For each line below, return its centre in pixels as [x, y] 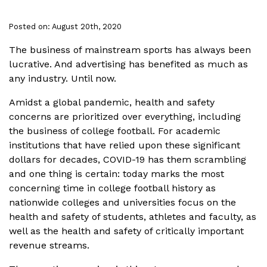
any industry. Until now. [63, 78]
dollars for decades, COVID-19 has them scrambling [128, 159]
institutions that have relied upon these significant [125, 145]
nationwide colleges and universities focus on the [122, 202]
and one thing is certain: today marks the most [117, 174]
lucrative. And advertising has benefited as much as [128, 64]
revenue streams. [49, 245]
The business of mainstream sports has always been [130, 50]
